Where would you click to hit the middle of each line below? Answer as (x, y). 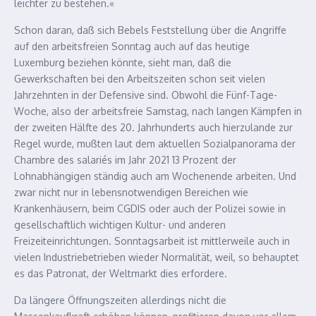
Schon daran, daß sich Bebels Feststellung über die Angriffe (150, 30)
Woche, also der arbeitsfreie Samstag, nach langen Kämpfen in (158, 111)
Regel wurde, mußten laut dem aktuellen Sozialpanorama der (155, 144)
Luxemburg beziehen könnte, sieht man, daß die (123, 62)
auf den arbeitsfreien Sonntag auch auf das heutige (132, 46)
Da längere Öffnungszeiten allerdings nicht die (120, 300)
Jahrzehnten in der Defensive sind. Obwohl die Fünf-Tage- (146, 95)
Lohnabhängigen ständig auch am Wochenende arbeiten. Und (155, 176)
